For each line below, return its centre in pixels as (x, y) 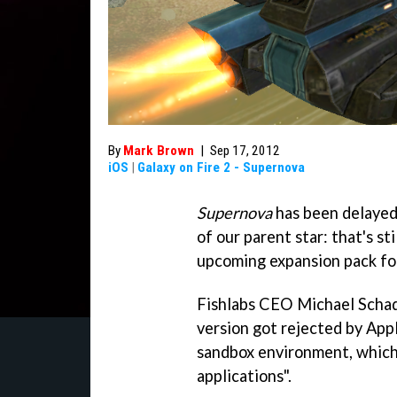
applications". (244, 375)
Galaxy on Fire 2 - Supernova (221, 167)
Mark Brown (159, 151)
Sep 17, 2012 (245, 151)
